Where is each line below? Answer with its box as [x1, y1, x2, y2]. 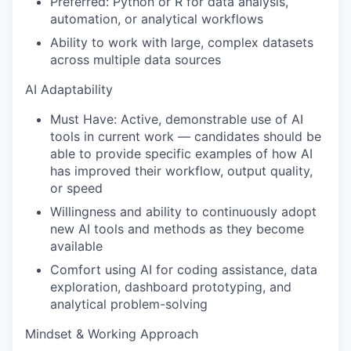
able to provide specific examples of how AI [50, 146, 313, 161]
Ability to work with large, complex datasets [50, 34, 313, 50]
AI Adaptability [25, 81, 113, 97]
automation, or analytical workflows [50, 11, 263, 27]
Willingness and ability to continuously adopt [50, 204, 317, 219]
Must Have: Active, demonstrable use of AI [50, 111, 303, 127]
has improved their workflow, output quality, [50, 163, 313, 179]
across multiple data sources [50, 52, 221, 67]
